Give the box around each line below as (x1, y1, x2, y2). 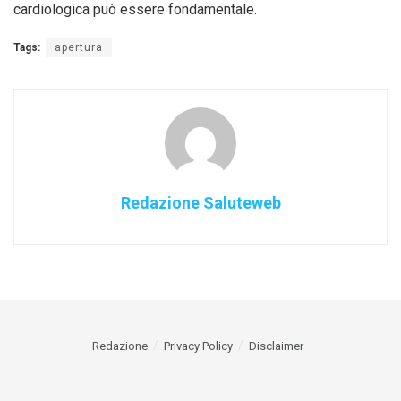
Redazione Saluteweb (120, 193, 281, 213)
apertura (55, 41, 103, 55)
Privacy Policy (164, 339, 233, 354)
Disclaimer (249, 339, 303, 354)
